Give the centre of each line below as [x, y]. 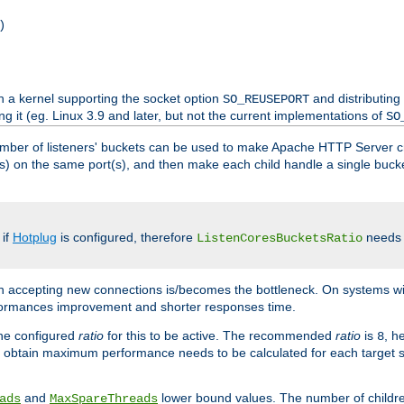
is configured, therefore [127, 237]
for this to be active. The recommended [220, 335]
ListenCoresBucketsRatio [280, 238]
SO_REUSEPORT [266, 99]
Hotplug [35, 237]
